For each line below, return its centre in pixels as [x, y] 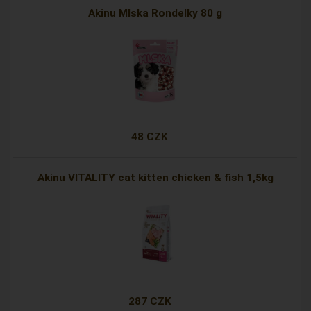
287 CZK [150, 302]
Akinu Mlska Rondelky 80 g [155, 14]
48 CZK [150, 137]
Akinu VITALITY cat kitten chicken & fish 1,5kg [155, 178]
